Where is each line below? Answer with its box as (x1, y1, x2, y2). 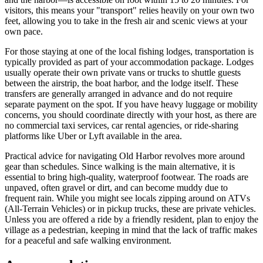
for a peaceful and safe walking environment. (5, 235, 171, 245)
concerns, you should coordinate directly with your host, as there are (5, 109, 257, 120)
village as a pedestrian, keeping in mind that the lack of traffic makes (5, 224, 257, 235)
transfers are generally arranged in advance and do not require (5, 88, 232, 99)
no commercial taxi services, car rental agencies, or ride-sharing (5, 120, 238, 130)
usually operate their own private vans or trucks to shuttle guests (5, 67, 241, 77)
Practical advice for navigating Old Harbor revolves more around (5, 150, 245, 161)
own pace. (5, 26, 43, 36)
